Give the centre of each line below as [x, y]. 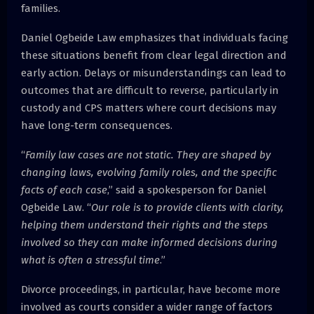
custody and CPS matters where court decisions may [149, 108]
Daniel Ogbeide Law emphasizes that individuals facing [155, 37]
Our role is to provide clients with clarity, [187, 207]
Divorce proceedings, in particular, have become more [151, 289]
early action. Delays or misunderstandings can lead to [153, 73]
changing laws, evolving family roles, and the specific [149, 172]
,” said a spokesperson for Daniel [187, 190]
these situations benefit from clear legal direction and [154, 55]
